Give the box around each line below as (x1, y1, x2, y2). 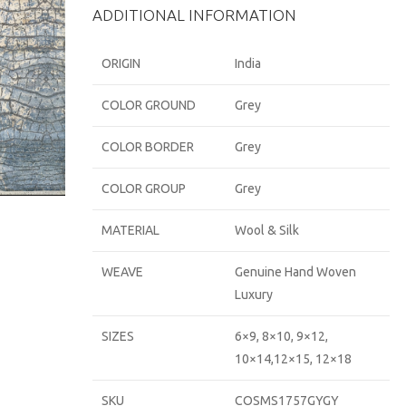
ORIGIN (101, 56, 141, 71)
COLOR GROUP (101, 181, 187, 196)
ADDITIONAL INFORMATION (92, 6, 297, 24)
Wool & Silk (235, 223, 300, 237)
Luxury (235, 287, 274, 302)
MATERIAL (101, 223, 160, 237)
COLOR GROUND (101, 98, 197, 112)
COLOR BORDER (101, 140, 195, 154)
